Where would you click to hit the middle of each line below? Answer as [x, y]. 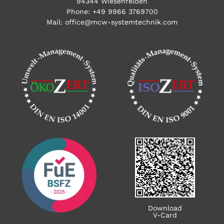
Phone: [79, 11]
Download [165, 208]
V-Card [165, 215]
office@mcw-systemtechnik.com [121, 22]
